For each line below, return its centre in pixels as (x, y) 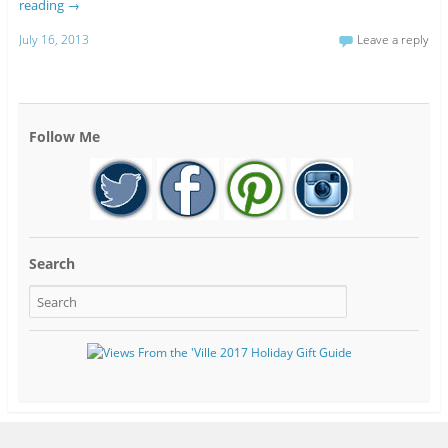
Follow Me (64, 136)
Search (51, 263)
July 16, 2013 (53, 39)
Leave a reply (393, 39)
